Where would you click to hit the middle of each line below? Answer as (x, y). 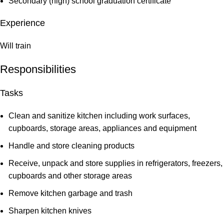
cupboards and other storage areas (70, 176)
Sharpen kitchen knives (50, 211)
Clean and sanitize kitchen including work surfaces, (99, 116)
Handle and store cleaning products (71, 146)
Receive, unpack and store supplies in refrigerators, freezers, (115, 163)
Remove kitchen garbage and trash (70, 193)
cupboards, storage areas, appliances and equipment (102, 128)
